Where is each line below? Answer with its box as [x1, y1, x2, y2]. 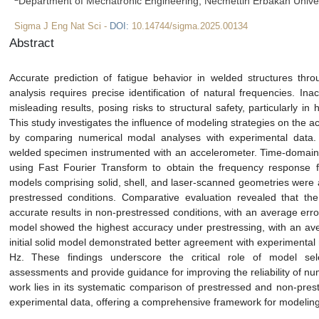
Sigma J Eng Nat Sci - [14, 21, 110, 32]
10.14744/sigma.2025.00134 [132, 21, 248, 32]
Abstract [9, 36, 54, 51]
